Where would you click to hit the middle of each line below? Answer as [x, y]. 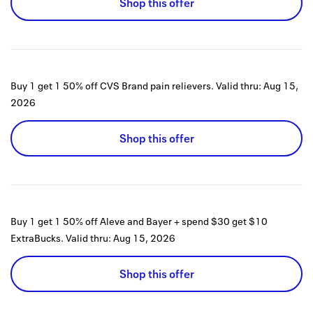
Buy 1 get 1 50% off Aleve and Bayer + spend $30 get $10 [139, 221]
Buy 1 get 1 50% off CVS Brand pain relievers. [112, 86]
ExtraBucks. [37, 238]
